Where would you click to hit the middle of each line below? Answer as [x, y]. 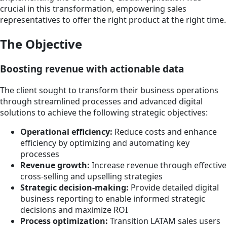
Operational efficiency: [66, 131]
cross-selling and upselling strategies [91, 176]
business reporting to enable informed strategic [113, 198]
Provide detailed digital [174, 187]
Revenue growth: [55, 165]
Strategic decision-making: [74, 187]
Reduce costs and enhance [165, 131]
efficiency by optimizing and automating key [105, 143]
